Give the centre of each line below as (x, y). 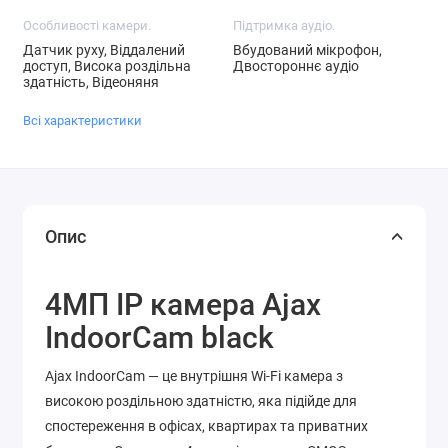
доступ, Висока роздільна (106, 66)
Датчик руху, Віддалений (103, 50)
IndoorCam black (159, 338)
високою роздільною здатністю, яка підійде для (201, 401)
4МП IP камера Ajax (183, 305)
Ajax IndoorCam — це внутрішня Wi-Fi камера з (194, 376)
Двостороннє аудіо (295, 66)
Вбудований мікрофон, (307, 50)
